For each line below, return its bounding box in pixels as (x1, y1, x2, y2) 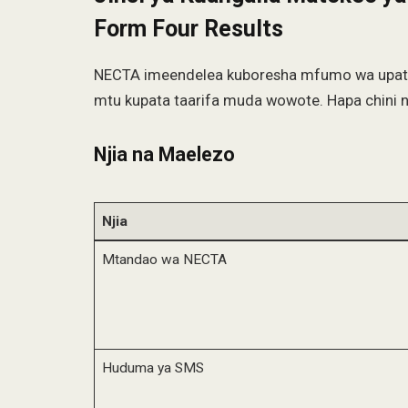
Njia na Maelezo (94, 142, 235, 166)
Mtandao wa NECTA (101, 251, 227, 269)
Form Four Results (94, 15, 283, 43)
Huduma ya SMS (101, 360, 204, 377)
